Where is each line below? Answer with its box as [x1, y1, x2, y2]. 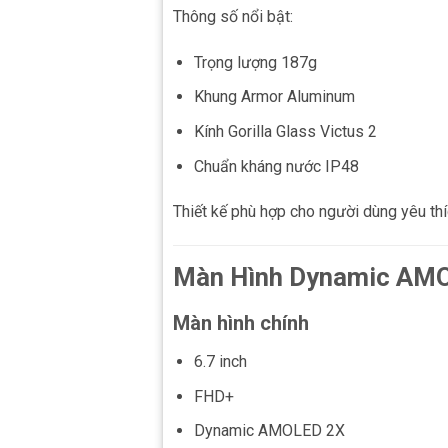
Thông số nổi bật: [173, 6, 293, 26]
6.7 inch [193, 351, 247, 371]
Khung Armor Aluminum [193, 87, 355, 107]
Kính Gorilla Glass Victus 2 [193, 121, 377, 141]
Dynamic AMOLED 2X [193, 421, 345, 441]
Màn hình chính [173, 310, 309, 335]
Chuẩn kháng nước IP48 [193, 156, 359, 176]
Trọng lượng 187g [193, 52, 317, 72]
